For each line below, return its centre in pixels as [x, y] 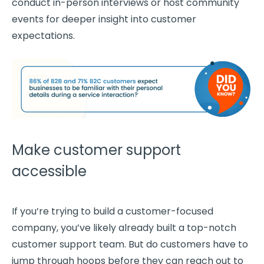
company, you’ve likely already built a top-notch [124, 227]
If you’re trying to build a [69, 211]
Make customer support [96, 150]
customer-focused [169, 211]
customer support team [68, 244]
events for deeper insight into [81, 19]
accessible [49, 171]
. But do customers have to [186, 244]
